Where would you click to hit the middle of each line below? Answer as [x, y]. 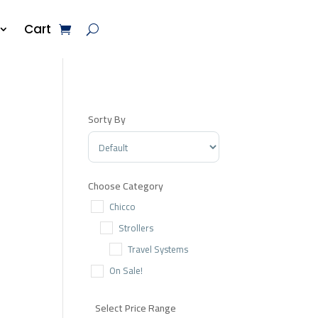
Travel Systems [158, 249]
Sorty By [107, 120]
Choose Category [126, 186]
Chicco [123, 206]
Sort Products [119, 139]
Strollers [136, 227]
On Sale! [126, 271]
